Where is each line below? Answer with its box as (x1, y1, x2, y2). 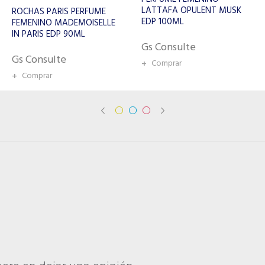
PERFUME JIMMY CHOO (141, 5, 179, 19)
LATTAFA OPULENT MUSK (12, 4, 112, 18)
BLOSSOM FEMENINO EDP (141, 16, 241, 30)
